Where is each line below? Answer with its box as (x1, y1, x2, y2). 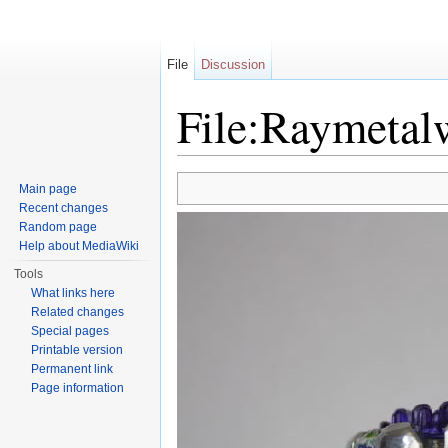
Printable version (31, 343, 124, 357)
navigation (236, 155, 301, 172)
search (309, 155, 352, 172)
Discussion (201, 57, 266, 72)
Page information (31, 381, 125, 395)
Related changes (31, 305, 125, 319)
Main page (19, 182, 78, 196)
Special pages (31, 324, 110, 338)
